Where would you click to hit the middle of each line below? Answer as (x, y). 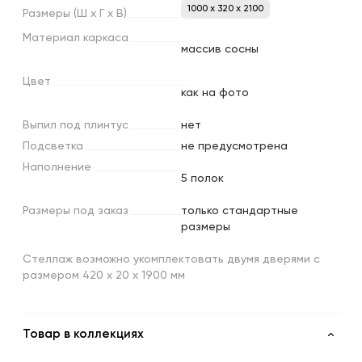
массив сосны (220, 49)
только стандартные (240, 210)
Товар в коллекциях (83, 335)
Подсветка (53, 146)
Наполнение (57, 167)
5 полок (202, 178)
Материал (51, 38)
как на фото (215, 93)
